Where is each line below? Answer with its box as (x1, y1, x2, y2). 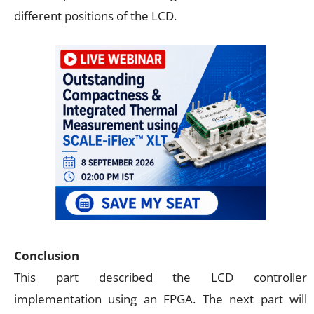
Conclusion (14, 247, 79, 264)
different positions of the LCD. (14, 7, 177, 24)
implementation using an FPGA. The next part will (14, 290, 307, 307)
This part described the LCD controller (14, 268, 307, 285)
